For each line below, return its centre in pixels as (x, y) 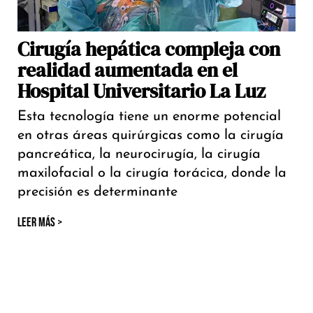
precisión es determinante (97, 192)
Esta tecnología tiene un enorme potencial (149, 117)
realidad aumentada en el (128, 70)
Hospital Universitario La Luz (141, 91)
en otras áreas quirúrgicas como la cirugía (151, 136)
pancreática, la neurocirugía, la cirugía (139, 155)
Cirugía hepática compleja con (149, 49)
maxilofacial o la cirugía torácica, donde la (152, 174)
